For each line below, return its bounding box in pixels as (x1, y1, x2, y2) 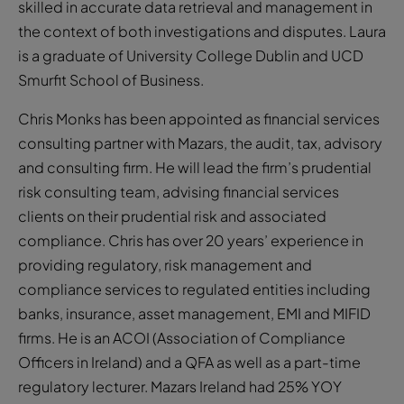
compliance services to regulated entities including (18, 279, 371, 298)
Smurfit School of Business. (18, 69, 204, 89)
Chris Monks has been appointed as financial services (18, 108, 380, 128)
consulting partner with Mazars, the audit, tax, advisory (18, 133, 382, 152)
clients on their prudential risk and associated (18, 206, 326, 225)
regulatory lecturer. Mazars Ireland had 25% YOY (18, 376, 342, 396)
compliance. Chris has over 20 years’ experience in (18, 230, 363, 250)
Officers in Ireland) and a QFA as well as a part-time (18, 352, 361, 372)
